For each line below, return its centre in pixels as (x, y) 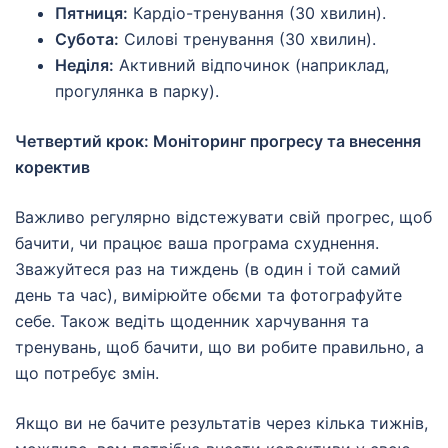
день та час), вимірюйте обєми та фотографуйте (208, 295)
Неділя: (84, 65)
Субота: (87, 39)
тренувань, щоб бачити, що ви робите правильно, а (219, 347)
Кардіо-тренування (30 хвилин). (257, 13)
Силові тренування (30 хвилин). (247, 39)
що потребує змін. (87, 373)
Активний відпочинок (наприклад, (251, 65)
